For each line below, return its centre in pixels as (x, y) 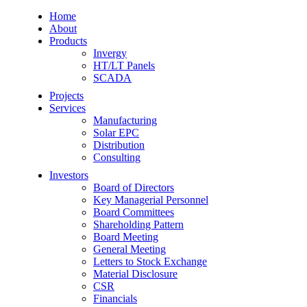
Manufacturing (125, 120)
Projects (66, 96)
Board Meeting (126, 237)
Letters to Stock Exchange (150, 261)
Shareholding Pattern (138, 224)
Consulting (117, 157)
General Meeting (130, 249)
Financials (115, 298)
